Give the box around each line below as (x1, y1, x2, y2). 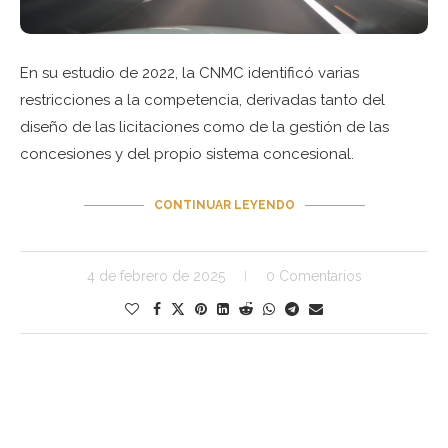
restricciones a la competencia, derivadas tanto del (20, 91, 385, 109)
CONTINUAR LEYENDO (153, 198, 295, 212)
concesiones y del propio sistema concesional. (20, 145, 354, 163)
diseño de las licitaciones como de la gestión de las (20, 118, 389, 136)
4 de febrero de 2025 (86, 268, 225, 284)
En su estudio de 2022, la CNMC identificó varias (20, 64, 359, 82)
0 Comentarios (265, 268, 362, 284)
